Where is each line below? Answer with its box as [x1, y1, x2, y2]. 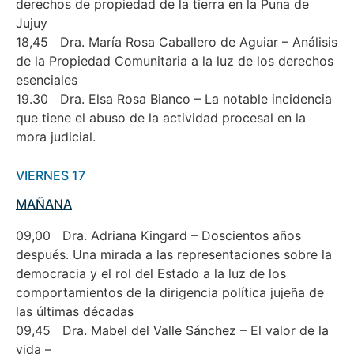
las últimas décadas [16, 303, 134, 319]
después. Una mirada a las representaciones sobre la [16, 246, 332, 262]
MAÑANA [16, 195, 72, 212]
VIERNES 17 [16, 167, 85, 183]
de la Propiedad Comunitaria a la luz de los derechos [16, 53, 333, 70]
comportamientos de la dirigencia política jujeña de [16, 284, 324, 300]
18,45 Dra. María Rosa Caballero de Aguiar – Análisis [16, 34, 337, 51]
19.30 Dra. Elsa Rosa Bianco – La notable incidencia [16, 91, 332, 107]
